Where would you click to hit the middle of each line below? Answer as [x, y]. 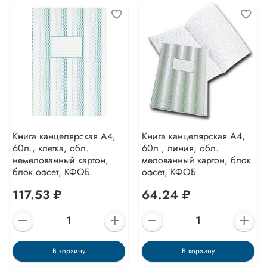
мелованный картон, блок [196, 160]
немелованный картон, [60, 160]
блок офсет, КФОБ [51, 172]
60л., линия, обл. [180, 148]
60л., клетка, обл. [50, 148]
